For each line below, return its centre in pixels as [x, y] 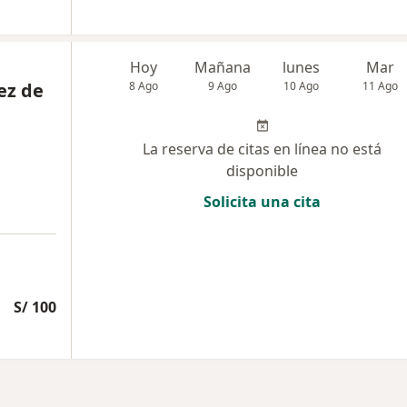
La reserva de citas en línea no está [262, 149]
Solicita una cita [262, 201]
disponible [262, 170]
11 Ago [381, 85]
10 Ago [302, 85]
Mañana [223, 67]
